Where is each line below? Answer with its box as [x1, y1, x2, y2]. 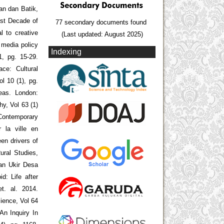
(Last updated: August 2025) [61, 30, 143, 38]
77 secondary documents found [55, 18, 148, 26]
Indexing [51, 47, 81, 56]
